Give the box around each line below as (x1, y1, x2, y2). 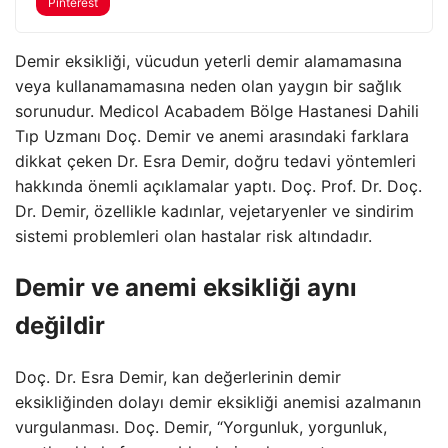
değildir (15, 310, 105, 340)
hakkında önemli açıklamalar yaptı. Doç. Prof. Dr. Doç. (15, 176, 422, 196)
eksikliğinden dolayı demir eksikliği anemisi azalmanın (15, 391, 421, 412)
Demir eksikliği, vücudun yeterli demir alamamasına (15, 51, 402, 71)
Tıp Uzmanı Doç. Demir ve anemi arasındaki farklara (15, 126, 409, 146)
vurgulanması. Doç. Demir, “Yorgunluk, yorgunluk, (15, 416, 387, 437)
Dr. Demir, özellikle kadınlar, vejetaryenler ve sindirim (15, 201, 414, 221)
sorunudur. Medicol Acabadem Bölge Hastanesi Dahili (15, 101, 419, 121)
